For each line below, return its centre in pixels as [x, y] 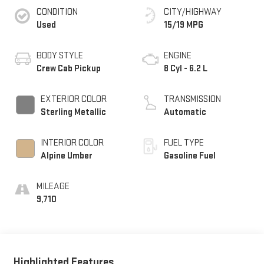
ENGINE [178, 56]
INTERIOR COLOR [72, 143]
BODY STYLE [60, 56]
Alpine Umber [66, 156]
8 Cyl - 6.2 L [186, 69]
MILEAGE [53, 187]
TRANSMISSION [192, 100]
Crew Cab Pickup [68, 69]
